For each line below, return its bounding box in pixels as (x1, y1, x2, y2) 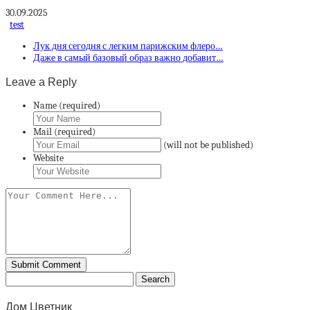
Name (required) (33, 99, 100, 111)
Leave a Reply (6, 75, 77, 88)
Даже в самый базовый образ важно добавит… (33, 52, 224, 64)
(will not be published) (163, 138, 253, 151)
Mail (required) (33, 125, 95, 138)
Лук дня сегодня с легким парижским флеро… (33, 40, 223, 53)
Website (33, 152, 64, 164)
